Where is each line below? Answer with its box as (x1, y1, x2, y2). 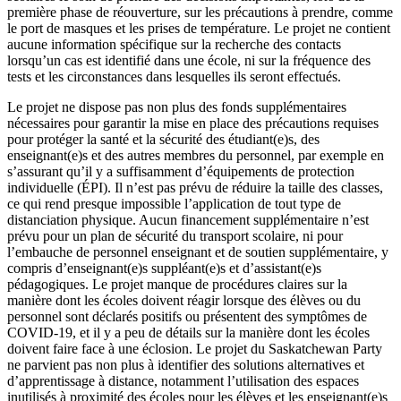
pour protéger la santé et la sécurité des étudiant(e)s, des (7, 131, 320, 147)
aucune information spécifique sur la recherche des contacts (7, 36, 341, 52)
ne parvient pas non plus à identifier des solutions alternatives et (7, 356, 364, 372)
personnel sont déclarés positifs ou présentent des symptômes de (7, 308, 367, 324)
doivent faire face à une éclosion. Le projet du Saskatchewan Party (7, 340, 382, 356)
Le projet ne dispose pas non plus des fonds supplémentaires (7, 98, 346, 115)
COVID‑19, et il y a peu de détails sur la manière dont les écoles (7, 324, 370, 340)
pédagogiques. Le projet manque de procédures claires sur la (7, 276, 347, 292)
